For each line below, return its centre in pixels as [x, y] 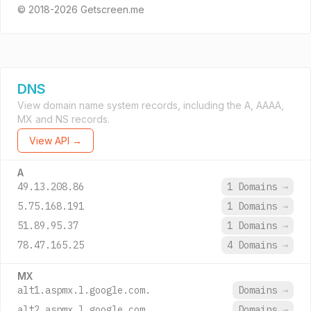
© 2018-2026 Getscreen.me [81, 9]
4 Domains [255, 245]
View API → [56, 141]
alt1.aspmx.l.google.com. [84, 290]
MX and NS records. [64, 119]
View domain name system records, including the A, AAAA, [151, 105]
